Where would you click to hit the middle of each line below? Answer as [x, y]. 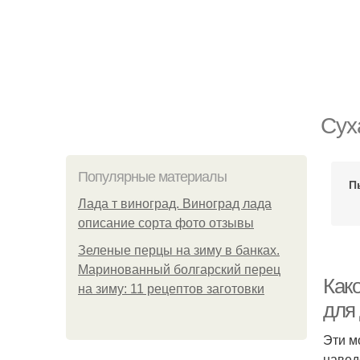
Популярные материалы [152, 177]
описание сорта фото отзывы [166, 223]
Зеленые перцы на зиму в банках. [179, 250]
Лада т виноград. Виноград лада [175, 204]
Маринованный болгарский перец [179, 270]
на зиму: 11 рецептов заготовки [171, 289]
